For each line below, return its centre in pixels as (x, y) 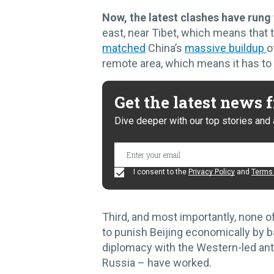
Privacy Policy (212, 172)
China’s (165, 48)
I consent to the (160, 172)
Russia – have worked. (157, 263)
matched (124, 48)
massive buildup (226, 48)
